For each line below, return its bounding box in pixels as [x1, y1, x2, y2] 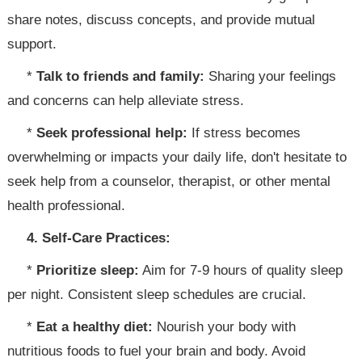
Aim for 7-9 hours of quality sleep [139, 263, 343, 278]
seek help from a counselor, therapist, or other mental [7, 174, 331, 189]
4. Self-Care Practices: [27, 230, 171, 246]
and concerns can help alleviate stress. [7, 93, 245, 108]
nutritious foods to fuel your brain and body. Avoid [7, 343, 306, 359]
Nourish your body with [153, 319, 297, 335]
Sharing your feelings [204, 69, 337, 84]
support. [7, 36, 57, 52]
